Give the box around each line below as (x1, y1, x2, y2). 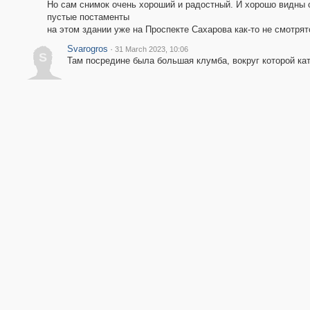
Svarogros (66, 44, 108, 54)
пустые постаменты (46, 12, 129, 22)
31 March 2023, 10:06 (114, 45, 188, 53)
